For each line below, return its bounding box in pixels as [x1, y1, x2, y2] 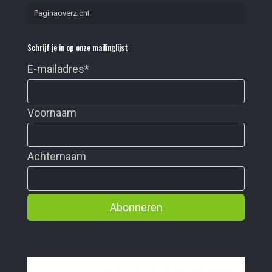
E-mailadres [27, 62, 84, 75]
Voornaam [27, 106, 76, 119]
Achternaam [27, 149, 86, 163]
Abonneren [109, 200, 163, 214]
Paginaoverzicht [34, 8, 90, 18]
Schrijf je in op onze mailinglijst [27, 41, 128, 53]
